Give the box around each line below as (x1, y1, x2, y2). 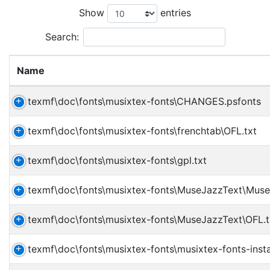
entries (157, 6, 191, 19)
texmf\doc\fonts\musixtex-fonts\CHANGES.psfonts (28, 95, 261, 107)
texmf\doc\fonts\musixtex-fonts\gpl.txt (28, 154, 207, 166)
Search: (45, 31, 79, 43)
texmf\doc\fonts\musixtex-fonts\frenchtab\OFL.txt (28, 125, 257, 137)
